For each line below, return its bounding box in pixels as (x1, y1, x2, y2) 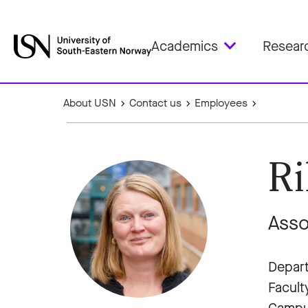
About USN (63, 96, 116, 110)
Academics (151, 36, 218, 56)
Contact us (129, 96, 182, 110)
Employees (195, 96, 248, 110)
